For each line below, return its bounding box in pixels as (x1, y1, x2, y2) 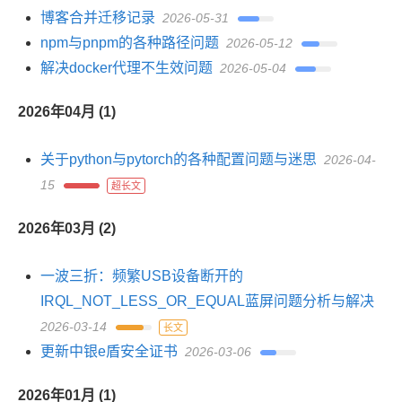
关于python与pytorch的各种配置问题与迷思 (40, 152, 317, 167)
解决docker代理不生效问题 (40, 60, 213, 75)
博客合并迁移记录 (40, 10, 155, 25)
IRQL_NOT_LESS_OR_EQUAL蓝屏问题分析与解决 (40, 293, 374, 309)
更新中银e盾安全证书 (40, 344, 178, 359)
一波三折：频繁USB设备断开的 (40, 268, 243, 284)
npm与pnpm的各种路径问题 (40, 35, 219, 50)
